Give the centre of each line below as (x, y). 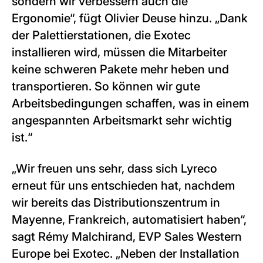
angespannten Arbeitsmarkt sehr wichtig (122, 120)
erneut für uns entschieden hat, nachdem (123, 186)
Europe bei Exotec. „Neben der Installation (126, 254)
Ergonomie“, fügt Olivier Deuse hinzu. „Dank (130, 18)
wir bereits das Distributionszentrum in (116, 203)
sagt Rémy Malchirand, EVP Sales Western (127, 237)
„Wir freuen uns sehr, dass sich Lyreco (114, 168)
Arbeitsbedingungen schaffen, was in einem (130, 103)
